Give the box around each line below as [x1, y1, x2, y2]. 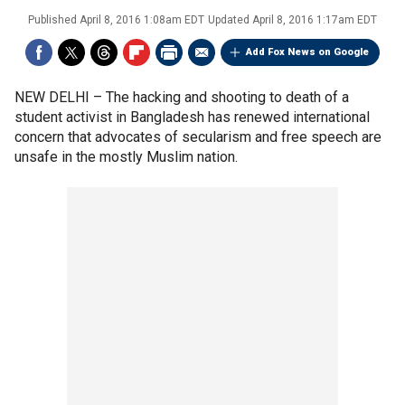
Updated [208, 14, 252, 26]
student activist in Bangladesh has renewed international [14, 108, 370, 126]
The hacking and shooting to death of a [106, 89, 349, 106]
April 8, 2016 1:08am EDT [80, 14, 204, 26]
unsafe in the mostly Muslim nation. [14, 148, 238, 165]
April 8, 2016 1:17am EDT [252, 14, 377, 26]
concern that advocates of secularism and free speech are [14, 128, 381, 146]
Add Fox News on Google [246, 46, 369, 58]
